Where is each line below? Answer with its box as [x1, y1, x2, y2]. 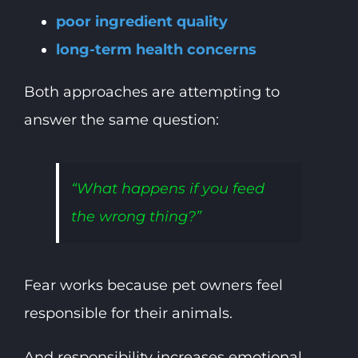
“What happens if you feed [70, 180, 265, 198]
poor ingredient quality [55, 13, 228, 31]
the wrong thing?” [70, 208, 201, 226]
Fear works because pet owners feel [23, 276, 283, 295]
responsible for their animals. [23, 304, 233, 323]
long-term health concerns [55, 41, 257, 59]
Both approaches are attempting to [23, 83, 280, 101]
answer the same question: [23, 111, 219, 129]
